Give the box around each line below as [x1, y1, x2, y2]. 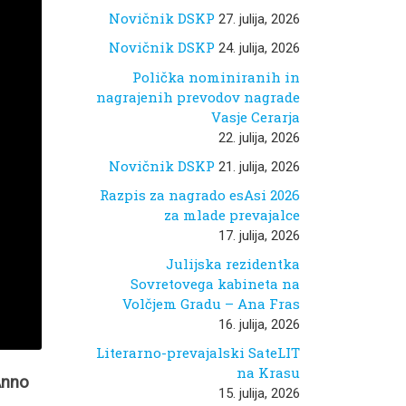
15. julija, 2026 [218, 385, 300, 402]
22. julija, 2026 [218, 129, 300, 146]
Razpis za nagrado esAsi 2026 [100, 186, 300, 205]
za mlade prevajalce [164, 206, 300, 225]
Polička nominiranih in [132, 67, 300, 86]
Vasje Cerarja [211, 107, 300, 126]
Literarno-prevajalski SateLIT [96, 343, 300, 362]
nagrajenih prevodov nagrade [96, 87, 300, 106]
